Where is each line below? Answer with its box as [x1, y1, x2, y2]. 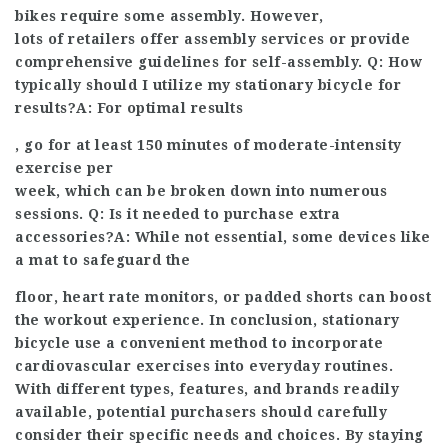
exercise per [15, 159, 113, 176]
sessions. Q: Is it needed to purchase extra [15, 205, 341, 222]
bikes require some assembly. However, [15, 7, 324, 24]
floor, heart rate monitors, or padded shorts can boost [15, 288, 431, 305]
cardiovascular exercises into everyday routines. [15, 357, 393, 374]
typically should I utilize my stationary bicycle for [15, 76, 401, 93]
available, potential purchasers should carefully [15, 403, 387, 420]
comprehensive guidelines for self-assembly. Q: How [15, 53, 422, 70]
